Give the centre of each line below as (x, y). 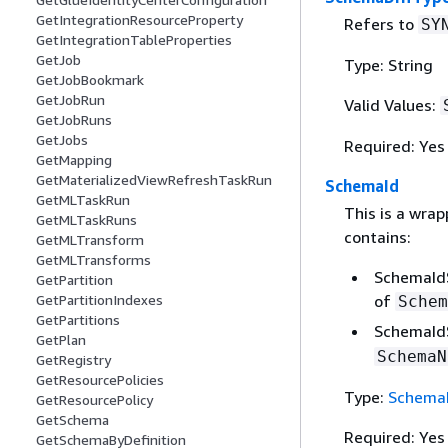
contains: (377, 237)
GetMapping (74, 160)
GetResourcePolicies (100, 380)
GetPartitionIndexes (99, 300)
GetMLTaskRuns (86, 220)
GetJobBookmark (90, 80)
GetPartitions (78, 320)
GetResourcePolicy (94, 400)
